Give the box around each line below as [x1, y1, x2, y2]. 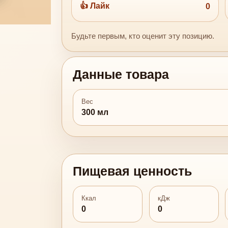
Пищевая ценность [73, 164, 192, 179]
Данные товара [73, 68, 169, 82]
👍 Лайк [80, 1, 110, 10]
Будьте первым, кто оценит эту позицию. [71, 32, 215, 41]
